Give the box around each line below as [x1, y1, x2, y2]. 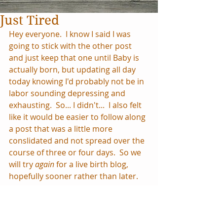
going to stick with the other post [9, 40, 134, 51]
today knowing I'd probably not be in [9, 76, 146, 87]
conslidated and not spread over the [9, 135, 147, 146]
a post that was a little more [9, 123, 114, 134]
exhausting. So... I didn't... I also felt [9, 100, 144, 110]
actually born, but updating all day [9, 64, 138, 75]
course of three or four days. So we [9, 147, 143, 158]
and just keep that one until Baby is [9, 52, 141, 63]
